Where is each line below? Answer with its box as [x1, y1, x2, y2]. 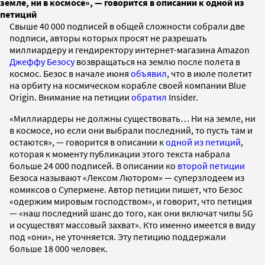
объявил [131, 67, 167, 79]
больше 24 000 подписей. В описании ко [9, 159, 177, 172]
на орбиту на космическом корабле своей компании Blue [9, 79, 246, 91]
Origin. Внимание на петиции [9, 91, 131, 103]
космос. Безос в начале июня [9, 67, 131, 79]
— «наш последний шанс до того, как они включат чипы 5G [9, 206, 253, 219]
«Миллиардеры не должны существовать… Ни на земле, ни [9, 112, 256, 124]
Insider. [167, 91, 198, 103]
